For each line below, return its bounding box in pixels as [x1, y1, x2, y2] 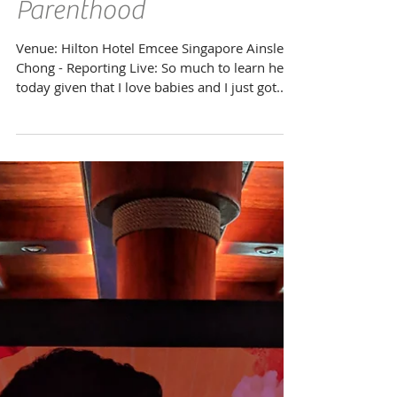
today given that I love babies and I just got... [16, 163, 287, 181]
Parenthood [16, 80, 144, 111]
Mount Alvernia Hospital [16, 5, 287, 36]
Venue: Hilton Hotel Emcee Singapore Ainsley [16, 124, 291, 142]
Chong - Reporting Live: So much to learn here [16, 144, 296, 161]
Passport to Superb [16, 43, 224, 74]
